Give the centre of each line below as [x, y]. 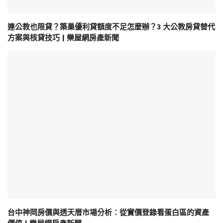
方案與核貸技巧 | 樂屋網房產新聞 [63, 38]
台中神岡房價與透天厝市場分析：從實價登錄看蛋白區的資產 [108, 212]
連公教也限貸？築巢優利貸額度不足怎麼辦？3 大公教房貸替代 [111, 27]
